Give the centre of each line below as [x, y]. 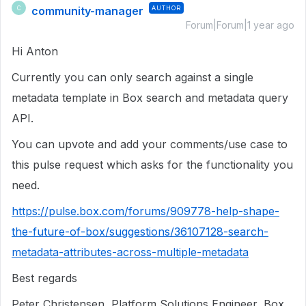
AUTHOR [166, 8]
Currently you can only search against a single [133, 77]
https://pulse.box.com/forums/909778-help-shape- [145, 211]
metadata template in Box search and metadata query [150, 98]
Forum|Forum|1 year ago [240, 25]
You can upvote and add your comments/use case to [150, 144]
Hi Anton [35, 51]
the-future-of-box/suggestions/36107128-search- [140, 232]
